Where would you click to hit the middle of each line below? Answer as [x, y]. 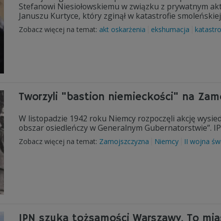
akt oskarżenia [122, 29]
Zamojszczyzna [124, 141]
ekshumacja [170, 29]
